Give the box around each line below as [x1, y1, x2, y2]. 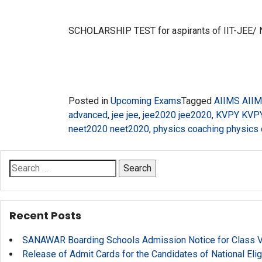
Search [9, 160, 37, 171]
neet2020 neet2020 [68, 123, 149, 135]
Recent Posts [9, 208, 81, 223]
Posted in [68, 95, 111, 106]
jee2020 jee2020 [143, 109, 212, 120]
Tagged [181, 95, 214, 106]
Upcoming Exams [111, 95, 181, 106]
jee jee [112, 109, 139, 120]
